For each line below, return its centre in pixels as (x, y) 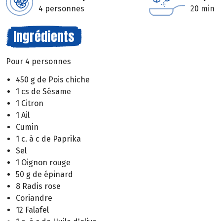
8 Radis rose (38, 186)
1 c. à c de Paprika (48, 139)
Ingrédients (44, 37)
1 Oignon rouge (43, 162)
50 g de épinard (44, 174)
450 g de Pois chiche (53, 79)
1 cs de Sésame (43, 91)
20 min (203, 9)
